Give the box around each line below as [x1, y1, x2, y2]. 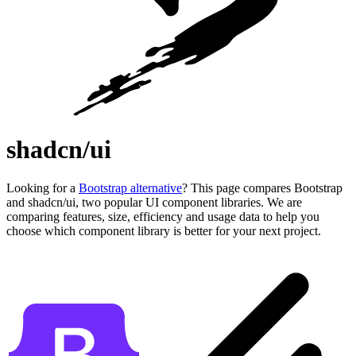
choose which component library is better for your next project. [6, 224, 321, 238]
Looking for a [6, 181, 79, 195]
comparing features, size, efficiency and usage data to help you [6, 210, 319, 224]
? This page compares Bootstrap [182, 181, 342, 195]
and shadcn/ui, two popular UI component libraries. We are [6, 195, 302, 210]
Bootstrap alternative [79, 181, 182, 195]
